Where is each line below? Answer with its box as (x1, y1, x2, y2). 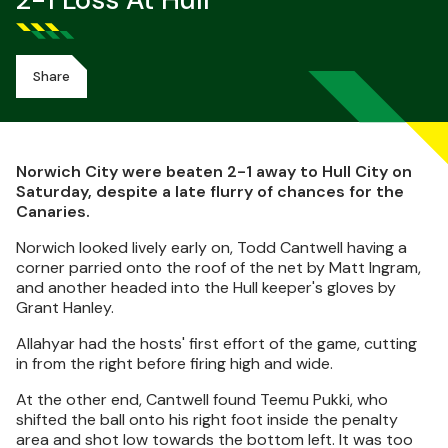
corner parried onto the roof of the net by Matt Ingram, (16, 257, 421, 278)
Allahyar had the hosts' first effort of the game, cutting (16, 333, 417, 354)
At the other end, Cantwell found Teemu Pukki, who (16, 389, 388, 410)
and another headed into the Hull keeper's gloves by (16, 277, 396, 298)
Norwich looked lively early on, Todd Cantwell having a (16, 237, 407, 258)
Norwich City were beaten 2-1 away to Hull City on (16, 161, 412, 182)
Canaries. (16, 201, 90, 222)
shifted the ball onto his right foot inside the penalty (16, 409, 398, 430)
